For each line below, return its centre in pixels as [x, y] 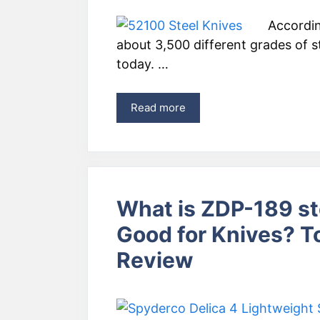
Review [155, 260]
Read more [158, 107]
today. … [142, 64]
